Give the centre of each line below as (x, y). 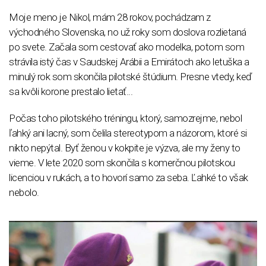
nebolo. (24, 192)
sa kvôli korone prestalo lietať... (71, 91)
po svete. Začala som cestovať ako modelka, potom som (126, 47)
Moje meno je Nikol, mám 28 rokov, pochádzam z (110, 17)
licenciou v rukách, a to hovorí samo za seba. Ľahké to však (129, 177)
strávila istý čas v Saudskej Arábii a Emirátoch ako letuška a (129, 61)
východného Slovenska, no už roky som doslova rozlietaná (128, 32)
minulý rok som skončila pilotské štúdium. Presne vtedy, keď (131, 76)
